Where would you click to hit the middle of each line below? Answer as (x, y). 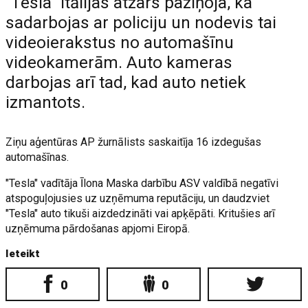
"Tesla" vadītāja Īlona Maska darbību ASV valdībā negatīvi (142, 183)
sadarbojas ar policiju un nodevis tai (141, 23)
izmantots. (46, 102)
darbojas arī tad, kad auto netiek (126, 82)
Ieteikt (23, 254)
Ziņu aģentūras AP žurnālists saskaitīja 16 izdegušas (134, 142)
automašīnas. (37, 157)
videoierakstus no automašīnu (120, 43)
